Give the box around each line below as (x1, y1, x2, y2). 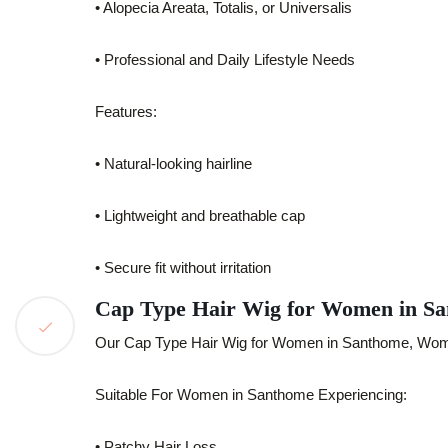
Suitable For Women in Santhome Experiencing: (95, 386, 407, 403)
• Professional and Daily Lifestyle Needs (95, 51, 355, 68)
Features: (95, 103, 157, 120)
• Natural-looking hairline (95, 155, 252, 172)
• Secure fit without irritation (95, 259, 271, 276)
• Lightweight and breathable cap (95, 207, 305, 224)
